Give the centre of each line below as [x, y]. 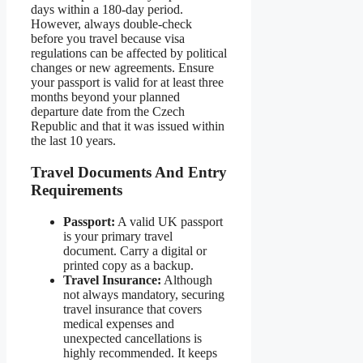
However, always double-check [111, 24]
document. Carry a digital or [135, 250]
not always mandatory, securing [144, 294]
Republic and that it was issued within [128, 126]
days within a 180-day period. [107, 10]
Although [187, 280]
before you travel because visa [108, 39]
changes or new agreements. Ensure [122, 68]
